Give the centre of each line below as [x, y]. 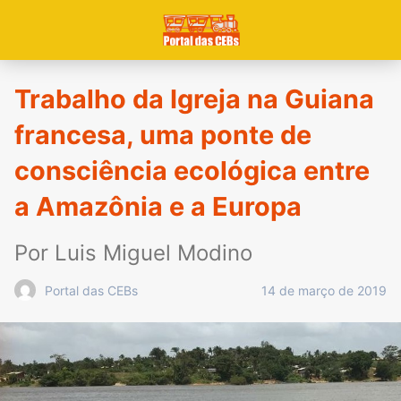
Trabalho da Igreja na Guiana [194, 99]
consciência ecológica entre [192, 171]
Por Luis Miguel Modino [133, 253]
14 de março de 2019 [324, 290]
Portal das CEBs [91, 290]
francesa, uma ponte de [163, 135]
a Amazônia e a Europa [158, 206]
